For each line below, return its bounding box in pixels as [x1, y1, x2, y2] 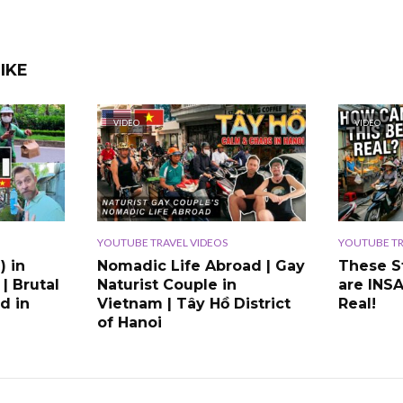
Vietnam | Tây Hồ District [96, 295, 291, 313]
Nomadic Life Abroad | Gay [96, 257, 305, 275]
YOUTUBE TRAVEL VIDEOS [96, 236, 228, 250]
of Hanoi [96, 314, 162, 332]
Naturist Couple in [96, 276, 237, 294]
